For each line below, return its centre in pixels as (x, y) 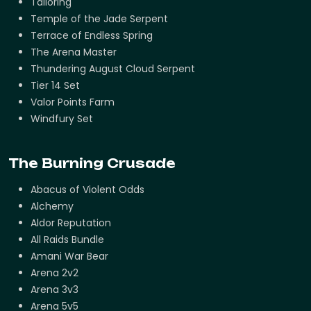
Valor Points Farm (73, 102)
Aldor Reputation (71, 223)
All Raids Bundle (67, 240)
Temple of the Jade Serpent (99, 19)
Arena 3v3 (54, 290)
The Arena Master (74, 52)
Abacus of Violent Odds (87, 190)
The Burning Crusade (92, 163)
